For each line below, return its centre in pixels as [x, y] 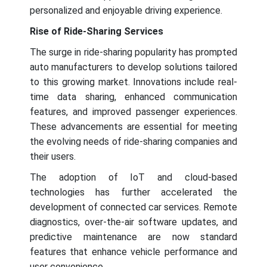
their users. [53, 157]
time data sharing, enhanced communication [133, 97]
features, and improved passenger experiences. [133, 112]
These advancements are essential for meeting [133, 127]
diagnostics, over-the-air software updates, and [133, 222]
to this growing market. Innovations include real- [133, 82]
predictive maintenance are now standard [133, 237]
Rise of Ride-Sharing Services [97, 32]
